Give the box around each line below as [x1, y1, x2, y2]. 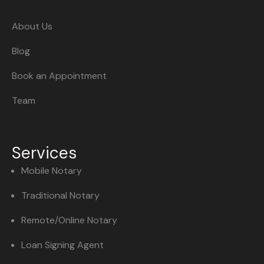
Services [12, 142, 77, 164]
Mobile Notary [21, 164, 82, 177]
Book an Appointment [12, 70, 107, 82]
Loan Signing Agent [21, 239, 104, 252]
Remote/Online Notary [21, 214, 117, 227]
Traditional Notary [21, 189, 100, 202]
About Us [12, 20, 52, 33]
